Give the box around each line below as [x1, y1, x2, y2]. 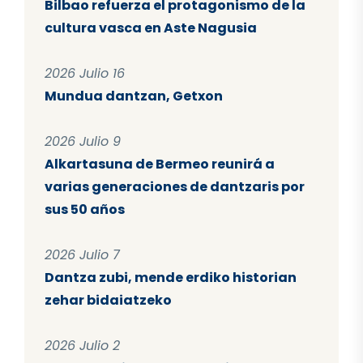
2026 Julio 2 [45, 336, 120, 356]
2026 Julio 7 [45, 246, 120, 265]
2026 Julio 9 [45, 132, 121, 152]
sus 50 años [45, 200, 125, 220]
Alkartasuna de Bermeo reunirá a [45, 155, 275, 174]
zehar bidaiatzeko [45, 291, 172, 310]
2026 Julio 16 [45, 64, 125, 83]
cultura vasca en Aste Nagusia [45, 19, 257, 38]
